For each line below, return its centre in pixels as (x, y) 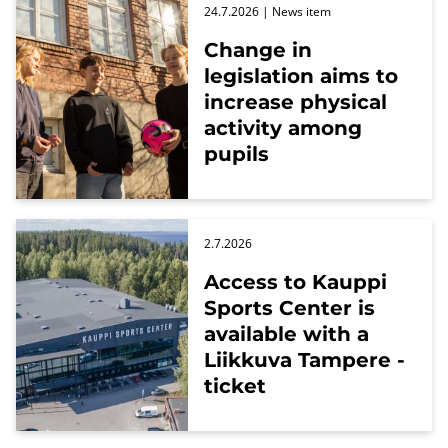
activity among (283, 127)
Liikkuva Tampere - (304, 359)
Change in (258, 49)
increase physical (295, 101)
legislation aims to (301, 75)
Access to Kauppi (295, 281)
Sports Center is (289, 307)
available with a (286, 333)
